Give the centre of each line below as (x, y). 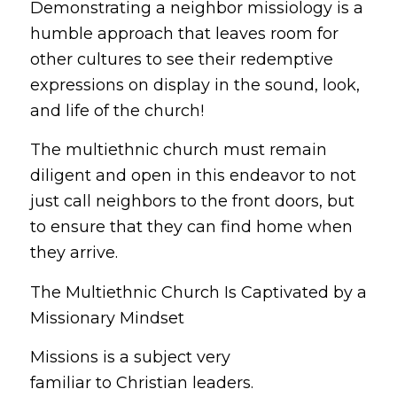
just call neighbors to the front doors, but (192, 202)
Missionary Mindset (107, 318)
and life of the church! (117, 111)
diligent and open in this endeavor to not (193, 176)
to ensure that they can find (143, 227)
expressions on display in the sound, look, (195, 86)
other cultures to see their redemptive (181, 60)
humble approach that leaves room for (184, 34)
